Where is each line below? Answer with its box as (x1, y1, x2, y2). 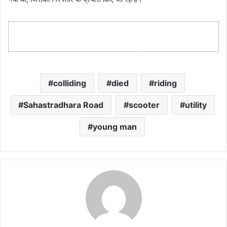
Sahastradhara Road (23, 99, 103, 110)
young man (93, 121, 137, 132)
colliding (53, 78, 86, 88)
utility (184, 99, 207, 110)
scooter (128, 99, 160, 110)
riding (154, 78, 177, 88)
